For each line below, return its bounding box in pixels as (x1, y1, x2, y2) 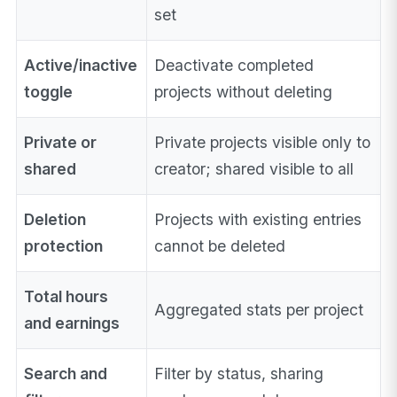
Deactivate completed (154, 56, 315, 75)
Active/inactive (24, 56, 138, 75)
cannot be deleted (154, 237, 286, 256)
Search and (24, 364, 108, 384)
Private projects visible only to (154, 133, 371, 152)
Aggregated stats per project (154, 300, 364, 320)
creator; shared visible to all (154, 160, 354, 179)
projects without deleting (154, 82, 333, 102)
